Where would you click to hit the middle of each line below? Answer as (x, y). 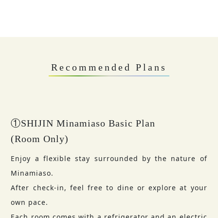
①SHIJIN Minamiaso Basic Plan (83, 123)
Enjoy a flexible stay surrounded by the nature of (109, 159)
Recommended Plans (109, 67)
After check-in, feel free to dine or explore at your (109, 188)
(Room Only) (40, 139)
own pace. (30, 202)
